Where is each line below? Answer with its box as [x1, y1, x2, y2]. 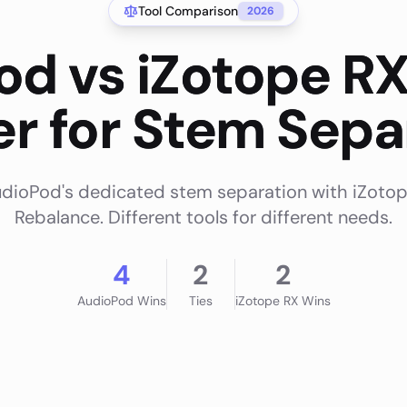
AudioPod [76, 292, 134, 309]
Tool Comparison [138, 2, 238, 19]
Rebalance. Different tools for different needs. [15, 204, 392, 229]
